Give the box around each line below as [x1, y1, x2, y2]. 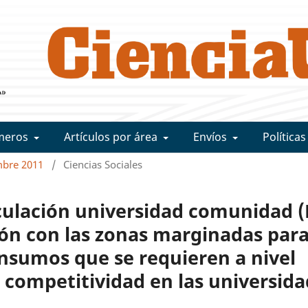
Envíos [193, 129, 230, 145]
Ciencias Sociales [63, 157, 143, 172]
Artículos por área [64, 129, 160, 145]
